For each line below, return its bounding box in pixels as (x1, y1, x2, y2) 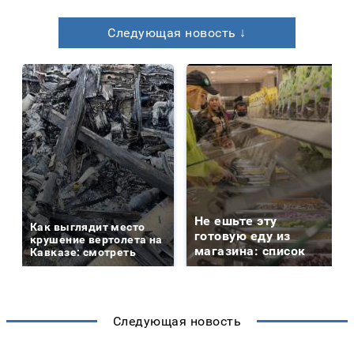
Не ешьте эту (194, 213, 277, 228)
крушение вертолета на (30, 232, 163, 246)
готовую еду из (194, 228, 291, 243)
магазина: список (194, 243, 306, 258)
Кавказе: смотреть (30, 245, 137, 258)
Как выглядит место (30, 220, 145, 233)
